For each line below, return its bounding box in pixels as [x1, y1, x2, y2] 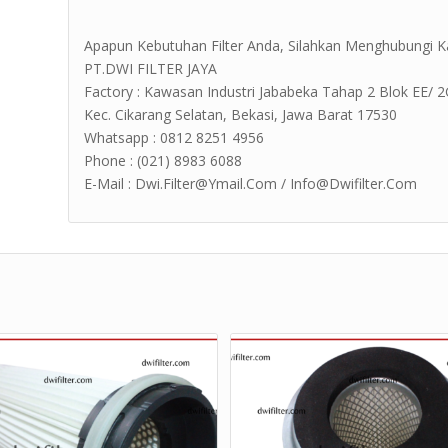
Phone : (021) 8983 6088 [84, 151, 243, 171]
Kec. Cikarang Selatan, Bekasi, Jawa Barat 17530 [84, 105, 398, 125]
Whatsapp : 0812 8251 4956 [84, 128, 265, 148]
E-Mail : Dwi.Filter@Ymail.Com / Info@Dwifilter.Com [84, 174, 418, 194]
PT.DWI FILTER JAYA [84, 59, 218, 79]
